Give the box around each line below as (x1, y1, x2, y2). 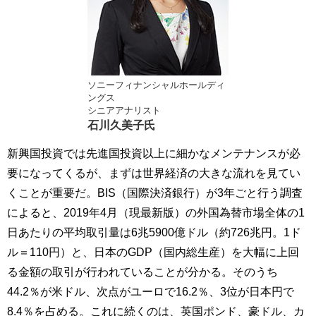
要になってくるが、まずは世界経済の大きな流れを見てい (7, 167, 300, 179)
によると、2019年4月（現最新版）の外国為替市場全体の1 (7, 207, 305, 219)
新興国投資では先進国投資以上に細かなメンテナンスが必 (7, 147, 300, 159)
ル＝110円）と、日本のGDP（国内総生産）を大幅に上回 (7, 246, 299, 258)
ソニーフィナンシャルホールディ (87, 80, 225, 90)
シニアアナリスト (87, 105, 161, 116)
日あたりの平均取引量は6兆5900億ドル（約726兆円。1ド (7, 226, 301, 238)
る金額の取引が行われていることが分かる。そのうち (7, 266, 278, 278)
